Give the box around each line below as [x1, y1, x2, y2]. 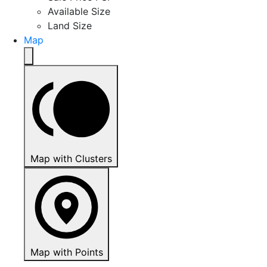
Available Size [48, 5, 110, 17]
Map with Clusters [30, 153, 112, 164]
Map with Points [30, 246, 103, 258]
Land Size [48, 20, 92, 32]
